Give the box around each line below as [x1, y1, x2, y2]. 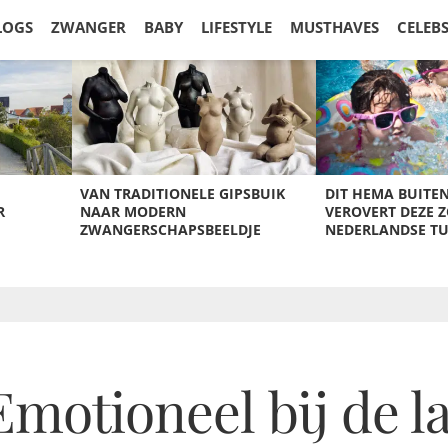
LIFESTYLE [201, 17, 272, 37]
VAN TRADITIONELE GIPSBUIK [79, 184, 285, 203]
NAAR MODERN [79, 202, 186, 221]
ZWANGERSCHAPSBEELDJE [79, 220, 261, 239]
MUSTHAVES [290, 17, 379, 37]
